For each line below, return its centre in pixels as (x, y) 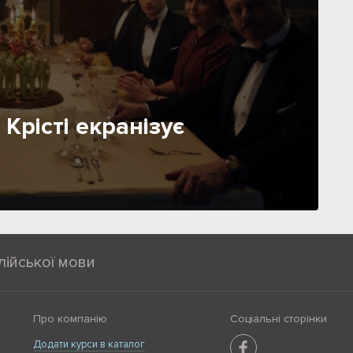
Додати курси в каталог (89, 344)
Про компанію (70, 318)
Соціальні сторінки (279, 318)
